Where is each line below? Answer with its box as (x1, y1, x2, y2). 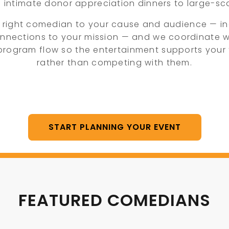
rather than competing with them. (37, 57, 192, 68)
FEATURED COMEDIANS (18, 189, 211, 212)
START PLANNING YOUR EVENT (48, 121, 181, 133)
